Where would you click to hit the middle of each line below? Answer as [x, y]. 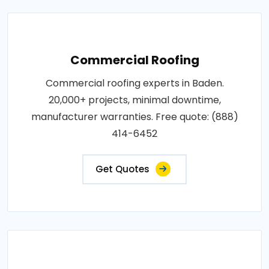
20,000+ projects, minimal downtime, [134, 100]
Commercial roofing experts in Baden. [134, 83]
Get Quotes [122, 169]
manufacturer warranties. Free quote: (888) [134, 116]
